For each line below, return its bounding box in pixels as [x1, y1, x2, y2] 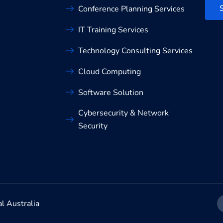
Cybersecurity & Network [78, 108, 169, 118]
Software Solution [78, 87, 143, 98]
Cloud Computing [78, 66, 141, 77]
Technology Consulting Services [78, 45, 193, 56]
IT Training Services [78, 24, 148, 35]
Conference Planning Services [78, 3, 185, 14]
